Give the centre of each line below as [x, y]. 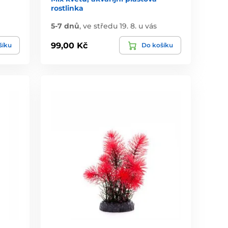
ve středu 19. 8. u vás [120, 26]
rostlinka [67, 8]
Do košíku [157, 45]
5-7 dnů [65, 26]
